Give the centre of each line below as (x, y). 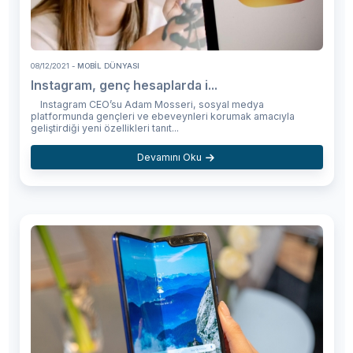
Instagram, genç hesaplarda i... (124, 86)
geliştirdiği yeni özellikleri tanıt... (104, 128)
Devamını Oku (169, 157)
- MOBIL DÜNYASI (104, 66)
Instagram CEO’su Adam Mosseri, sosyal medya (147, 105)
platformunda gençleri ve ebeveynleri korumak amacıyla (162, 117)
